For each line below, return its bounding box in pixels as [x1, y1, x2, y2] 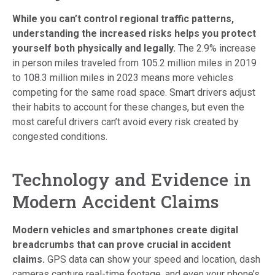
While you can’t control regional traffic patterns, [12, 13, 234, 25]
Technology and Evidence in [12, 168, 251, 192]
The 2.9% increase [176, 42, 256, 55]
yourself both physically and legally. [12, 42, 176, 55]
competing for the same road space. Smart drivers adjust [12, 87, 255, 99]
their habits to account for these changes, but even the [12, 101, 244, 114]
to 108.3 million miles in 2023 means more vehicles [12, 72, 233, 84]
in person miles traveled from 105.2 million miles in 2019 [12, 57, 257, 69]
